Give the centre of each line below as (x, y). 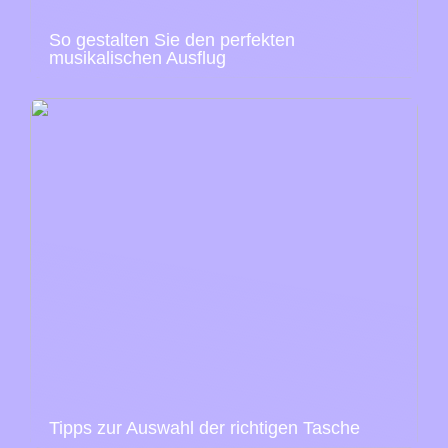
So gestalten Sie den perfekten (172, 40)
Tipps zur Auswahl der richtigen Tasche (204, 428)
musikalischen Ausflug (137, 58)
